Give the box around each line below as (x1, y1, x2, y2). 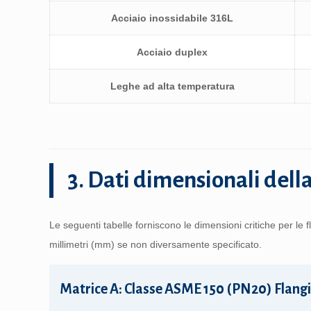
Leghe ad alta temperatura (110, 81, 235, 92)
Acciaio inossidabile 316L (111, 12, 234, 24)
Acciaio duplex (137, 47, 208, 58)
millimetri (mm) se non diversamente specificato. (49, 239, 262, 250)
